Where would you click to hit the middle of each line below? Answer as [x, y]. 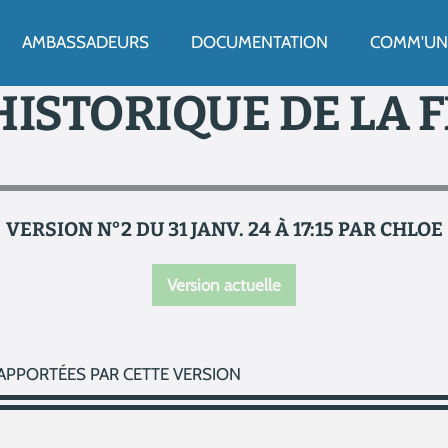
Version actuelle [224, 284]
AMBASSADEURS [86, 42]
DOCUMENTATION [260, 42]
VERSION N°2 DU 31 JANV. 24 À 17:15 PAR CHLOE [224, 229]
